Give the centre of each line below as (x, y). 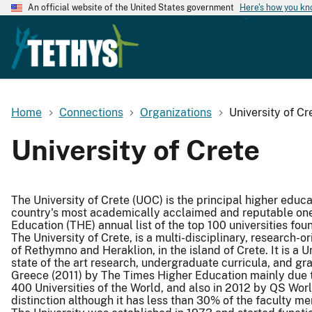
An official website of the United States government (131, 8)
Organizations (176, 112)
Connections (91, 112)
